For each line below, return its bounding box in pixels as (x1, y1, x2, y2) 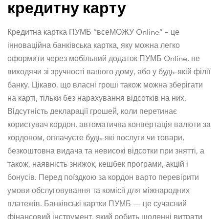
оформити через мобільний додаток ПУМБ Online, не (7, 53, 200, 63)
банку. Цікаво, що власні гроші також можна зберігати (7, 79, 203, 89)
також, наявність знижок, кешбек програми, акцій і (7, 158, 188, 169)
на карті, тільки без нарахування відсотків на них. (7, 92, 186, 103)
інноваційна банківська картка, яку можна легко (7, 40, 180, 50)
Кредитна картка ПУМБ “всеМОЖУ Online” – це (7, 26, 179, 37)
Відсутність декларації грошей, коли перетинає (7, 106, 177, 116)
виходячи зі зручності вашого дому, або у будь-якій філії (7, 66, 210, 76)
